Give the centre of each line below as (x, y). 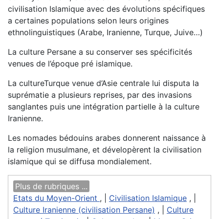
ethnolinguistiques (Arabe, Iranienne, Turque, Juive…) (105, 32)
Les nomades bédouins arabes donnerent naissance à (107, 138)
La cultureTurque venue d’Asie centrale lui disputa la (103, 83)
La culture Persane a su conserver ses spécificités (100, 52)
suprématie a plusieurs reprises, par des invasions (100, 95)
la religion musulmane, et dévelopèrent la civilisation (105, 150)
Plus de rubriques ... (51, 186)
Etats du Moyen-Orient (56, 198)
